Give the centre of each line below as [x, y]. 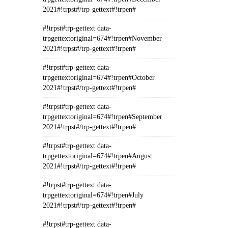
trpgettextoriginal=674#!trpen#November [102, 38]
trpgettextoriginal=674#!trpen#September [102, 117]
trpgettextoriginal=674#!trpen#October [98, 78]
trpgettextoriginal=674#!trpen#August [97, 156]
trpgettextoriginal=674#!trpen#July [93, 195]
